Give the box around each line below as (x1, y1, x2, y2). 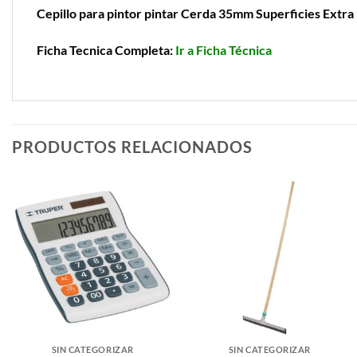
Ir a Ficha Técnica (175, 41, 272, 57)
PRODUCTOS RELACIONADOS (12, 137, 253, 157)
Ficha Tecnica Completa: (37, 41, 175, 57)
